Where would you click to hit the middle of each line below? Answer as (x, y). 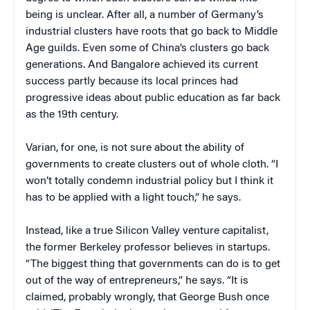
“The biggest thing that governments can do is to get (153, 264)
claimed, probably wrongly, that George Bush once (147, 297)
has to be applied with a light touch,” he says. (133, 198)
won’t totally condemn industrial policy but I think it (149, 181)
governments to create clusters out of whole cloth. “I (152, 164)
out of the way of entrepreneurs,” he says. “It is (137, 281)
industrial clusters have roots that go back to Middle (152, 31)
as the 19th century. (72, 115)
